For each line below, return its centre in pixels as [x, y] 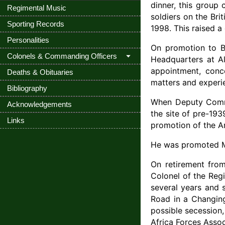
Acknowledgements [39, 104]
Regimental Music [37, 8]
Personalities [28, 40]
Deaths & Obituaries [40, 72]
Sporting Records [36, 24]
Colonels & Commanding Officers [62, 56]
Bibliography [27, 88]
